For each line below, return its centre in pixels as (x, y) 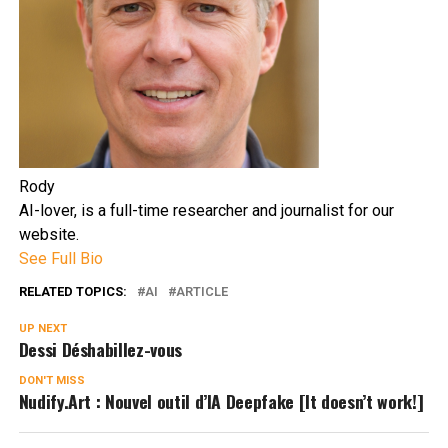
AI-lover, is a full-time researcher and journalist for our (206, 211)
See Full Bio (60, 259)
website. (48, 235)
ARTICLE (201, 292)
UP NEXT (42, 329)
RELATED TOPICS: (72, 292)
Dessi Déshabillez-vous (100, 349)
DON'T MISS (51, 381)
